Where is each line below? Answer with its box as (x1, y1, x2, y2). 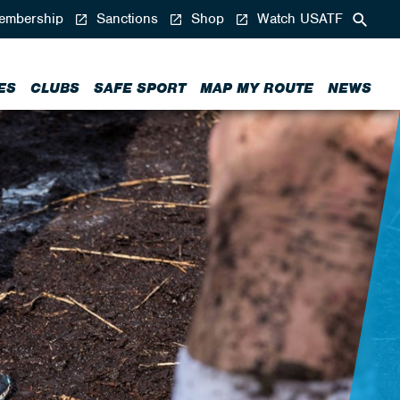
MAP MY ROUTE (200, 79, 313, 97)
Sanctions (92, 10, 158, 28)
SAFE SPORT (94, 79, 186, 97)
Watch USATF (253, 10, 343, 28)
